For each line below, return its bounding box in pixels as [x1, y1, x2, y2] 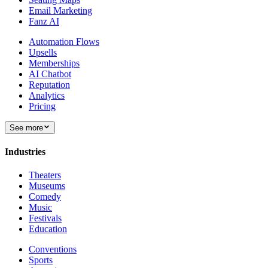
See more [10, 123, 43, 132]
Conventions [29, 244, 77, 255]
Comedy [29, 191, 61, 202]
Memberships [29, 57, 80, 68]
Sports [29, 255, 53, 266]
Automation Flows [29, 36, 99, 47]
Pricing [29, 100, 56, 111]
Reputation [29, 79, 70, 90]
